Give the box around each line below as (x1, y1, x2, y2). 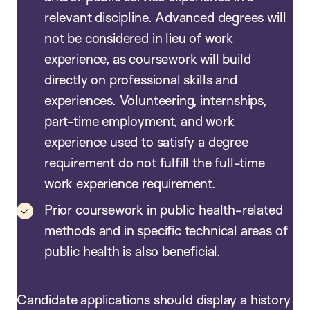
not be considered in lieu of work (44, 30, 233, 47)
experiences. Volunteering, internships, (44, 92, 266, 109)
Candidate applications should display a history (17, 291, 291, 309)
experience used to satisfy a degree (44, 134, 248, 151)
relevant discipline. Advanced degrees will (44, 9, 286, 26)
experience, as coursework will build (44, 51, 251, 68)
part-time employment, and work (44, 113, 235, 130)
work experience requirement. (44, 175, 219, 192)
